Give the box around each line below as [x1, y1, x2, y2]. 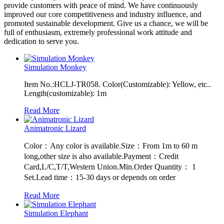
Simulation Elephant [24, 208, 88, 217]
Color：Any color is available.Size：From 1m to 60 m [24, 141, 197, 150]
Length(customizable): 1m [24, 88, 106, 97]
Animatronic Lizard [24, 123, 86, 132]
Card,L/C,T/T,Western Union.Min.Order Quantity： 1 [24, 162, 196, 171]
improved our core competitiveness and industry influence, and [4, 9, 201, 18]
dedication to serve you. [4, 36, 79, 45]
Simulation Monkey [24, 62, 86, 71]
